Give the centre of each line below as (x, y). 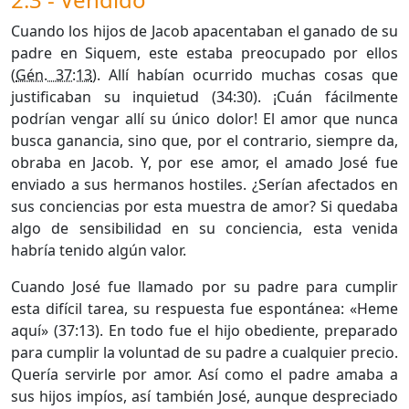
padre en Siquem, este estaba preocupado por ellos (204, 52)
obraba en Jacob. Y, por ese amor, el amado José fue (204, 162)
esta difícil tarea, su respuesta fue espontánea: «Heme (204, 308)
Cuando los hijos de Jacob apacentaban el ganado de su (204, 31)
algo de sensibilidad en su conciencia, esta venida (204, 228)
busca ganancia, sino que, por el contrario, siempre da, (204, 140)
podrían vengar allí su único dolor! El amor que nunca (204, 118)
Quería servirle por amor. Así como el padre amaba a (204, 374)
